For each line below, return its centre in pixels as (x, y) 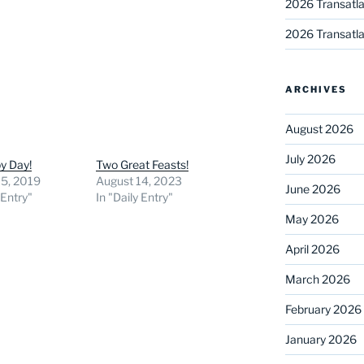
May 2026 (312, 219)
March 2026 (317, 279)
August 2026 (319, 128)
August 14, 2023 (139, 181)
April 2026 (312, 249)
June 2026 (312, 188)
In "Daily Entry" (135, 197)
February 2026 (323, 309)
